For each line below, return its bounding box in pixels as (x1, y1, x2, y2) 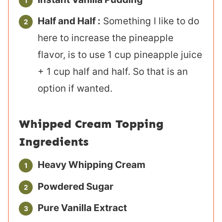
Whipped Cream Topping (19, 116, 164, 131)
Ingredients (19, 134, 89, 149)
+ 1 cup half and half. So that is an (38, 66, 188, 78)
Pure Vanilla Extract (38, 202, 127, 214)
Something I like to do (101, 15, 199, 27)
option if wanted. (38, 83, 115, 95)
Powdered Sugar (38, 180, 113, 192)
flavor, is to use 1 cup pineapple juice (38, 49, 202, 61)
